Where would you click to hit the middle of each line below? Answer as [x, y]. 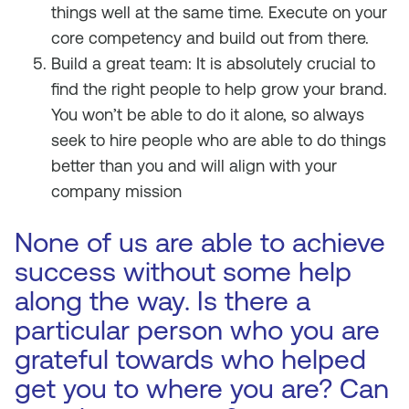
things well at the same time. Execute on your [219, 12]
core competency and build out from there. [210, 38]
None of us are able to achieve [200, 242]
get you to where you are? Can [202, 388]
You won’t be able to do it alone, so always [208, 115]
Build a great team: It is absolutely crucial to [213, 63]
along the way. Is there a [163, 301]
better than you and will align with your [194, 166]
